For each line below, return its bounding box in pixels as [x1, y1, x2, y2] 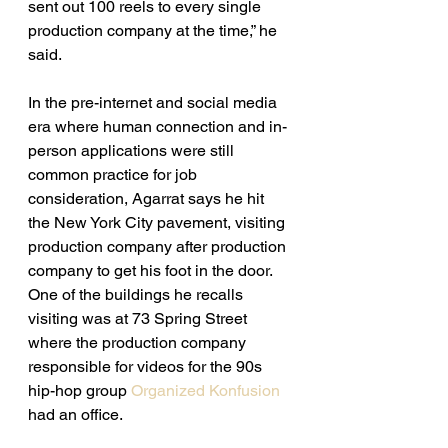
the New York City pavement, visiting [28, 212, 289, 232]
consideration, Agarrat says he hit [28, 188, 268, 208]
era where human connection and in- [28, 116, 287, 136]
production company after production [28, 236, 290, 256]
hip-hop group [28, 380, 131, 400]
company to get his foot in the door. [28, 260, 276, 280]
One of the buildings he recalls [28, 284, 247, 304]
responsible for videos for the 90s [28, 356, 266, 376]
